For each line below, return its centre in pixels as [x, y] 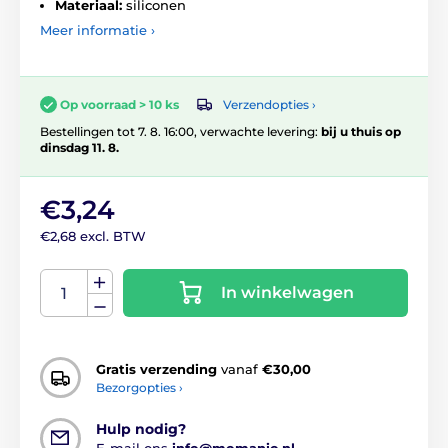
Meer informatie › [97, 29]
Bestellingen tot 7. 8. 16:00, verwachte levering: [180, 132]
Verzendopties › [269, 104]
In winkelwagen [287, 293]
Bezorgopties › [139, 387]
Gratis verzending [156, 368]
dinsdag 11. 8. [79, 148]
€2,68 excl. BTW [93, 236]
